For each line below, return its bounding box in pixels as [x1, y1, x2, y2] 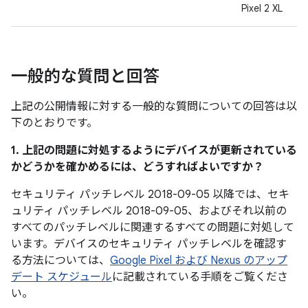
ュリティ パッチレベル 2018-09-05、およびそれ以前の [11, 204, 287, 218]
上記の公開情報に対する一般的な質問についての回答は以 [11, 100, 297, 113]
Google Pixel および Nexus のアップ [110, 254, 287, 267]
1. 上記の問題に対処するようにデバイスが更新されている [11, 144, 297, 157]
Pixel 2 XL [241, 2, 283, 14]
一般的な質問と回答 [11, 66, 159, 87]
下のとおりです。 [11, 116, 98, 130]
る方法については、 [11, 254, 110, 267]
